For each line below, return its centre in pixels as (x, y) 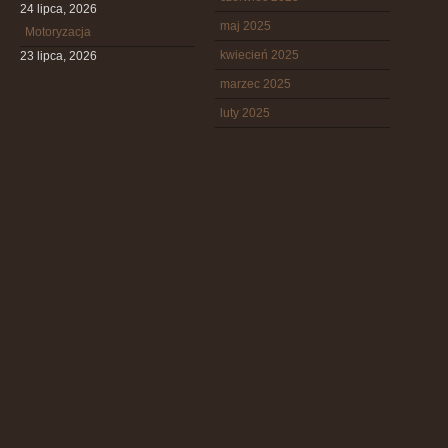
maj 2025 (245, 26)
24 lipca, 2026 (58, 9)
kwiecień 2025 (259, 55)
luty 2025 (245, 113)
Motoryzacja (58, 32)
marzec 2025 (255, 84)
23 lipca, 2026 (58, 56)
